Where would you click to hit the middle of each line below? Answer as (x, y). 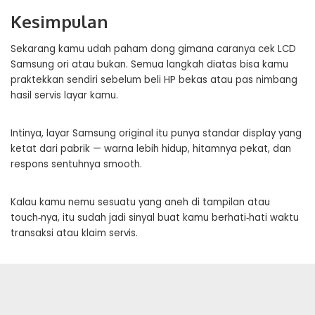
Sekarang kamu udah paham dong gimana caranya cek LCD (153, 49)
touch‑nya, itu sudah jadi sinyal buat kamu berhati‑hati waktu (155, 218)
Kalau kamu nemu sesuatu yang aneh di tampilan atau (140, 202)
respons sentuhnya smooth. (76, 164)
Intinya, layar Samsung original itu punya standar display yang (156, 133)
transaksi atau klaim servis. (74, 233)
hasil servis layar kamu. (64, 95)
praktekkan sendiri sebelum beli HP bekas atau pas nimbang (154, 80)
